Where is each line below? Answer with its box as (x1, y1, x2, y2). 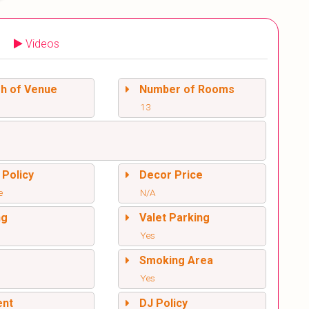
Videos (26, 37, 59, 51)
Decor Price (139, 168, 203, 182)
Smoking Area (139, 254, 213, 268)
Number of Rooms (139, 83, 235, 97)
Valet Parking (139, 211, 210, 225)
